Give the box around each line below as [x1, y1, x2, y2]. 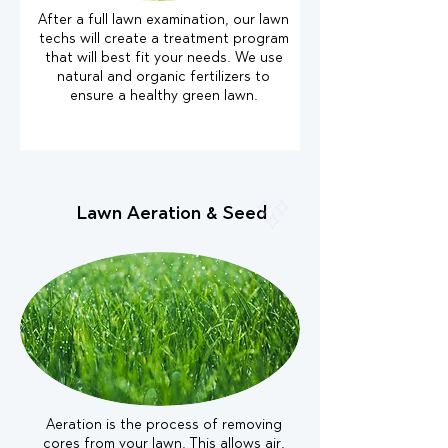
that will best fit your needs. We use [44, 52, 283, 66]
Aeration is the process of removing [45, 419, 282, 433]
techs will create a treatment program [38, 33, 289, 47]
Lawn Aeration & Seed [77, 205, 267, 224]
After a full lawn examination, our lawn [38, 14, 289, 28]
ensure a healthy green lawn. [69, 90, 258, 104]
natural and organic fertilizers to [57, 71, 270, 85]
